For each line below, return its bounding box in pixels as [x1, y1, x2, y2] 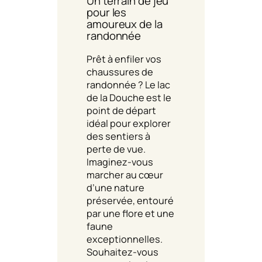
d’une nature [87, 181, 144, 194]
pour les [87, 5, 127, 20]
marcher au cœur [87, 168, 163, 181]
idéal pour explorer [87, 116, 171, 130]
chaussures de [87, 65, 153, 78]
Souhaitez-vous [87, 245, 158, 258]
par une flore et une [87, 206, 174, 220]
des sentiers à [87, 129, 150, 143]
